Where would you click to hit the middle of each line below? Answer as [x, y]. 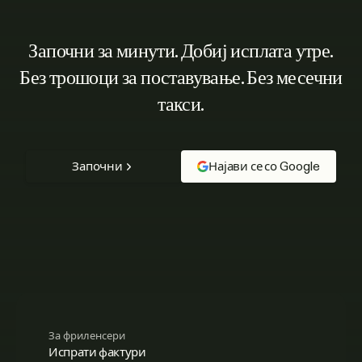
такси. [181, 104]
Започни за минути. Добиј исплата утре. [181, 51]
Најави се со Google [265, 166]
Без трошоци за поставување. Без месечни [181, 78]
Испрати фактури [97, 352]
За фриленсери [87, 336]
